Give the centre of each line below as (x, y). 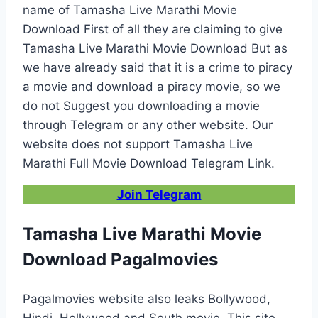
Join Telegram (159, 194)
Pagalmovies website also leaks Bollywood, (147, 298)
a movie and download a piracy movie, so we (152, 86)
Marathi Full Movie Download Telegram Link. (149, 163)
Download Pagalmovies (120, 259)
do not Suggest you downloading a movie (141, 105)
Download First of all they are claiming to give (153, 29)
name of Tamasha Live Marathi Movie (130, 10)
